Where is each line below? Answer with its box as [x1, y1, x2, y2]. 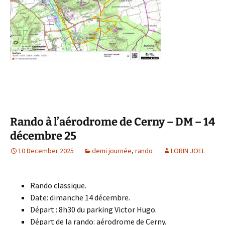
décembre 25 [10, 129, 76, 143]
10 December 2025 [18, 146, 74, 155]
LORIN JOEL [171, 146, 205, 155]
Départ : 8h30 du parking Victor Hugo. [30, 204, 157, 214]
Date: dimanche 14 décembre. [30, 192, 130, 202]
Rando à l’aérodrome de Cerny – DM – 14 [10, 115, 215, 129]
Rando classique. [30, 180, 86, 190]
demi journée [92, 146, 132, 155]
